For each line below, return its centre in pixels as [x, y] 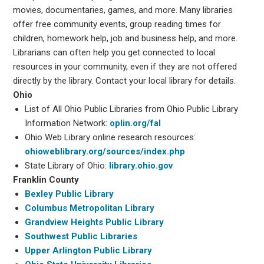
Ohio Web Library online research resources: [110, 137]
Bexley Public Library [70, 194]
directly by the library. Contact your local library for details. [125, 80]
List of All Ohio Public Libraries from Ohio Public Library [132, 109]
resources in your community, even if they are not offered [125, 66]
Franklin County [46, 179]
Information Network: [67, 123]
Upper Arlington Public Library [89, 250]
